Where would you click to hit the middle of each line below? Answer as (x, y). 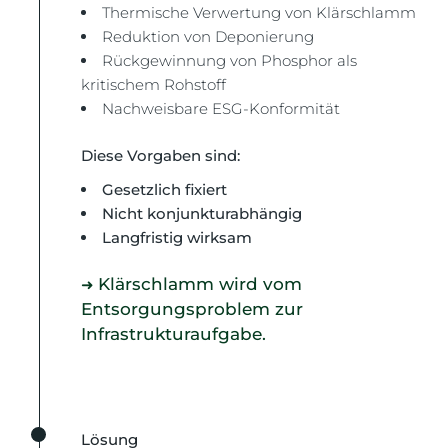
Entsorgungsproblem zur (192, 309)
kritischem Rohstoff (154, 84)
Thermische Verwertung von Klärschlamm (259, 12)
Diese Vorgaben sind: (161, 155)
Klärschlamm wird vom (200, 284)
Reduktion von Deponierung (208, 36)
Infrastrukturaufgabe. (174, 334)
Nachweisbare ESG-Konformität (221, 108)
